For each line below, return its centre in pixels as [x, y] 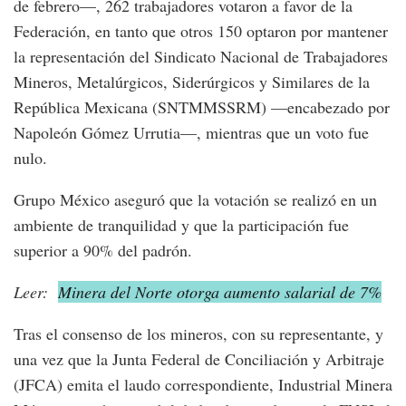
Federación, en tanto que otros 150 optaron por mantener [201, 31]
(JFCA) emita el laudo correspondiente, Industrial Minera [203, 385]
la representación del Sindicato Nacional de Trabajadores [201, 57]
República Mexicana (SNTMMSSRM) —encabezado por [202, 107]
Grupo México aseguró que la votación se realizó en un [195, 200]
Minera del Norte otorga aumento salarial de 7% [220, 292]
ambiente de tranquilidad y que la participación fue [181, 225]
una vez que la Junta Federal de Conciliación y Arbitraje [199, 359]
